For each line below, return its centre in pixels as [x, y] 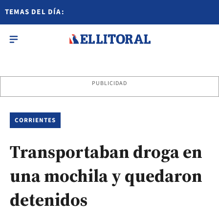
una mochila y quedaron [106, 176]
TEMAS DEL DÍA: [35, 12]
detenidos [49, 200]
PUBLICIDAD [109, 83]
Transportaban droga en [106, 152]
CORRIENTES [35, 120]
